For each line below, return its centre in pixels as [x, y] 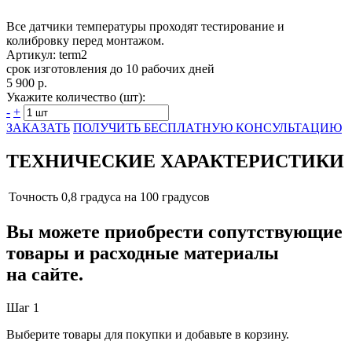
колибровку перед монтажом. [85, 40]
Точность [33, 196]
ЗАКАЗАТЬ [38, 127]
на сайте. [45, 275]
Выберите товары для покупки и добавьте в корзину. [148, 335]
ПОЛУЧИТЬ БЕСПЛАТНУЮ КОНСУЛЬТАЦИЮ [207, 127]
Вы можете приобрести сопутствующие [174, 232]
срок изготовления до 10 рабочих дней [110, 68]
